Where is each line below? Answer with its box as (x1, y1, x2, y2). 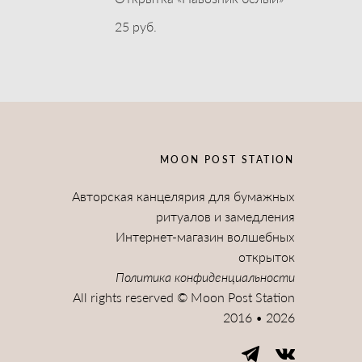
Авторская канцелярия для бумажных (71, 187, 295, 204)
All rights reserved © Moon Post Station (72, 288, 295, 305)
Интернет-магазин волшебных (115, 228, 295, 244)
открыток (238, 248, 295, 264)
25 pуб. (115, 19, 158, 35)
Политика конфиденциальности (115, 268, 295, 284)
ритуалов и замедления (155, 208, 295, 224)
